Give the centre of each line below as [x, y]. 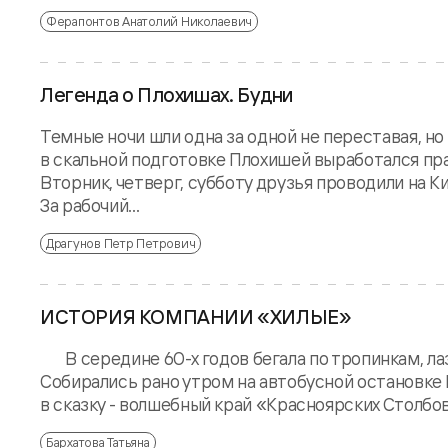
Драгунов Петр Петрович [121, 242]
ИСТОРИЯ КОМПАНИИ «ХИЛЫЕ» [196, 316]
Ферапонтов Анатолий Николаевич [149, 20]
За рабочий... [90, 204]
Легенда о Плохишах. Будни [166, 94]
